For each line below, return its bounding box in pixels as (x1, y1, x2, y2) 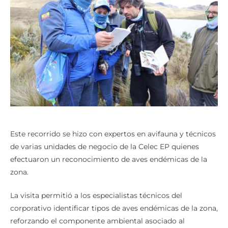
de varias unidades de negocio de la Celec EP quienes (10, 141, 199, 151)
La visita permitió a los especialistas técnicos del (10, 190, 182, 200)
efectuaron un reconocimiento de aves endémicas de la (10, 154, 207, 164)
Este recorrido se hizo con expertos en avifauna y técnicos (10, 129, 216, 138)
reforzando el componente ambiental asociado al (10, 216, 185, 225)
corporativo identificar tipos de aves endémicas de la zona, (10, 203, 218, 213)
